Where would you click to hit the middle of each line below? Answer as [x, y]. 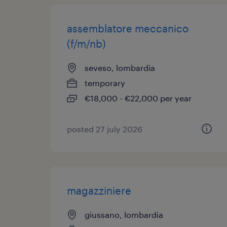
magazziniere [99, 191]
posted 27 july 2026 [105, 129]
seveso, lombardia [120, 68]
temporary [105, 83]
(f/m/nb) [86, 44]
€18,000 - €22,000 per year [138, 98]
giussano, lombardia [124, 215]
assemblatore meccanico [128, 28]
